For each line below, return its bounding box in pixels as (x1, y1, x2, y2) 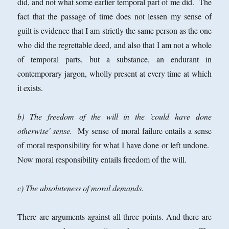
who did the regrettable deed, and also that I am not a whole (17, 39, 212, 51)
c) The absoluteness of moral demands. (17, 182, 147, 194)
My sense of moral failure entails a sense (72, 125, 212, 136)
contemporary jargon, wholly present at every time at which (17, 68, 212, 79)
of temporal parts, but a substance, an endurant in (17, 54, 212, 65)
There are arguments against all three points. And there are (17, 211, 212, 222)
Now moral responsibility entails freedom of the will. (17, 154, 190, 165)
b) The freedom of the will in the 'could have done (17, 111, 212, 122)
